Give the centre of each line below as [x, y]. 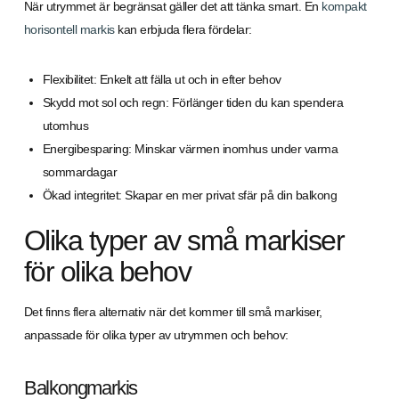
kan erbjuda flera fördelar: [183, 29]
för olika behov [107, 272]
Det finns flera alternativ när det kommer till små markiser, [173, 312]
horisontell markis [69, 29]
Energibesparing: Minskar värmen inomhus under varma [190, 149]
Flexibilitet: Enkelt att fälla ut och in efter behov [162, 79]
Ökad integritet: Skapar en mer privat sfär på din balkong [190, 195]
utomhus [65, 126]
